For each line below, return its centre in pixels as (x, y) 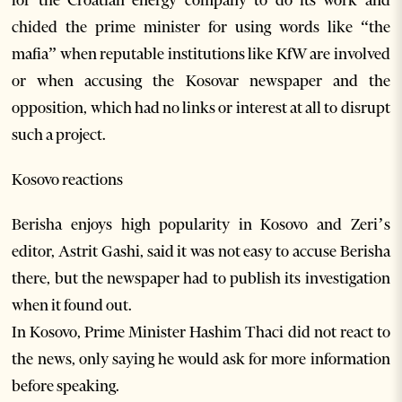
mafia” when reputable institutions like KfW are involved (201, 54)
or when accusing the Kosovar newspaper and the (201, 81)
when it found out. (72, 306)
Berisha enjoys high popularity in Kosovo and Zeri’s (201, 225)
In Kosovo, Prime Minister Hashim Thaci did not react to (201, 332)
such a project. (59, 135)
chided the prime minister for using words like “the (201, 27)
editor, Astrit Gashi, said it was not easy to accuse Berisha (201, 252)
